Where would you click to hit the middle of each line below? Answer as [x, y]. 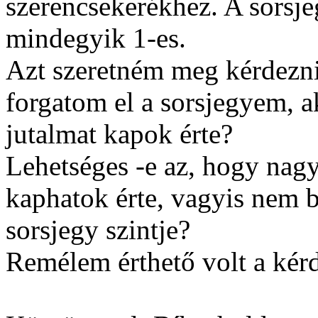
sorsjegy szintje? [98, 230]
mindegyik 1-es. [96, 38]
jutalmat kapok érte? [119, 134]
